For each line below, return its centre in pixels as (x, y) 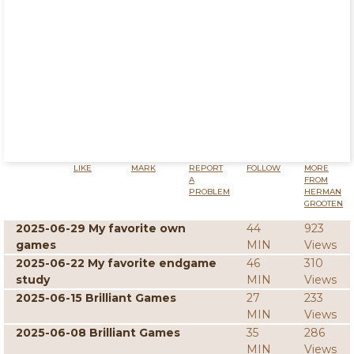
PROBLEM (209, 192)
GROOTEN (324, 203)
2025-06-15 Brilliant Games (96, 298)
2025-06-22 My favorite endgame (116, 263)
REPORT (206, 168)
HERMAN (323, 192)
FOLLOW (264, 168)
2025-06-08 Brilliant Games (98, 333)
